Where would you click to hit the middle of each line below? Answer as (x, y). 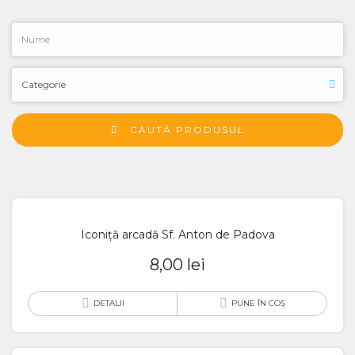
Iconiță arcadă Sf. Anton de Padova (177, 235)
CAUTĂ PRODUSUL (187, 130)
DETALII (109, 303)
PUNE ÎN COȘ (258, 303)
